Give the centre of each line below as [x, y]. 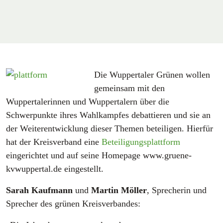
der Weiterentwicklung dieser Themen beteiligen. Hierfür [110, 128]
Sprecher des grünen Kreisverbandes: [73, 203]
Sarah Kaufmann [39, 190]
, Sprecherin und [177, 190]
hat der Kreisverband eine [54, 142]
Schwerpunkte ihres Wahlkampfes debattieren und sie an [108, 115]
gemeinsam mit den [129, 88]
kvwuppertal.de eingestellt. [55, 168]
